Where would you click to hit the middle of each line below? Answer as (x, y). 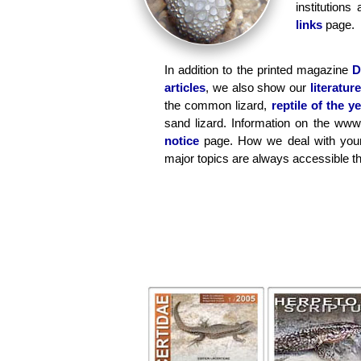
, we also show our (258, 87)
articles (185, 87)
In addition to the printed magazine (259, 70)
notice (182, 141)
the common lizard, (218, 105)
